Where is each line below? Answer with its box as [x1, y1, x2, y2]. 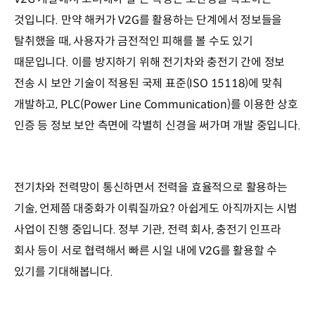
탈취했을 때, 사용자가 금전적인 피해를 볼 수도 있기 [14, 33, 253, 49]
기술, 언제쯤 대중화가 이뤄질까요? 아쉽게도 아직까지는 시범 [14, 200, 298, 216]
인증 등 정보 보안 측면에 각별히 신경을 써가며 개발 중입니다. [14, 117, 301, 133]
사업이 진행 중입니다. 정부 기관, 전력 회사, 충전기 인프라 [14, 221, 281, 237]
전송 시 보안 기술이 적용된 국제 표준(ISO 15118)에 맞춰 [14, 75, 283, 91]
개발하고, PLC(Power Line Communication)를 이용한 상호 [14, 96, 298, 112]
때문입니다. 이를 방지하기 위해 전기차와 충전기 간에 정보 [14, 54, 285, 70]
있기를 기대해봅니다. [14, 264, 113, 279]
